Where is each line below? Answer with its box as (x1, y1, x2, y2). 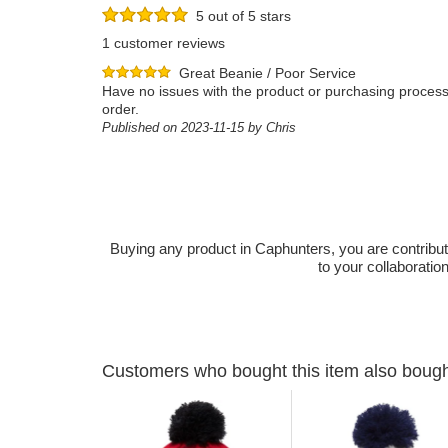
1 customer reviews (102, 35, 225, 51)
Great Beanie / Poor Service (179, 65, 356, 81)
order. (102, 101, 139, 117)
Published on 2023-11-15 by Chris (102, 120, 296, 135)
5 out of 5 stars (188, 8, 291, 25)
